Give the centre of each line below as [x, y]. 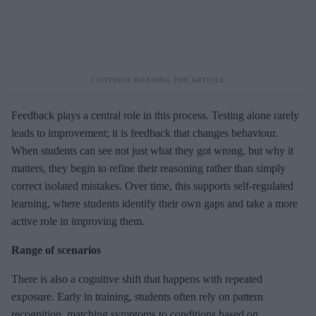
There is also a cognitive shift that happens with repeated [137, 279]
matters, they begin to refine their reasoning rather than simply [148, 169]
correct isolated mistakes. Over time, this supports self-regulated [152, 186]
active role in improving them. [78, 221]
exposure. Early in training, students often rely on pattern [137, 297]
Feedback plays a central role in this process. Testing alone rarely [155, 116]
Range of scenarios [56, 250]
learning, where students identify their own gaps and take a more [154, 204]
